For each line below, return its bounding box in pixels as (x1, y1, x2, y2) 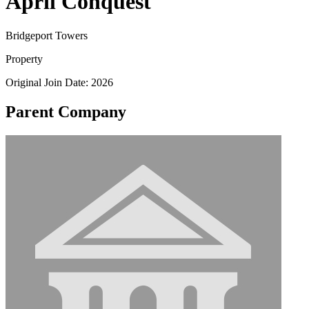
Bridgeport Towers (6, 29, 88, 41)
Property (6, 52, 43, 65)
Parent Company (6, 102, 126, 121)
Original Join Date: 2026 (6, 76, 113, 88)
